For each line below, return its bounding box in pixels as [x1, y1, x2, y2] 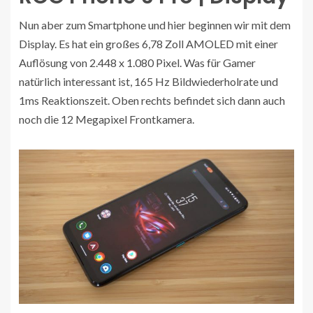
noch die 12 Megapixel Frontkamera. [19, 112, 194, 126]
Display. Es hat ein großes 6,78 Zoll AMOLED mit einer [19, 36, 278, 50]
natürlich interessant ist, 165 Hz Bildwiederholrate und [19, 74, 278, 88]
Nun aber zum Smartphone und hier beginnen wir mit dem [19, 17, 291, 31]
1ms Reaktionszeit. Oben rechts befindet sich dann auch [19, 93, 285, 107]
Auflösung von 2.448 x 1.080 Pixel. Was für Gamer [19, 55, 256, 69]
